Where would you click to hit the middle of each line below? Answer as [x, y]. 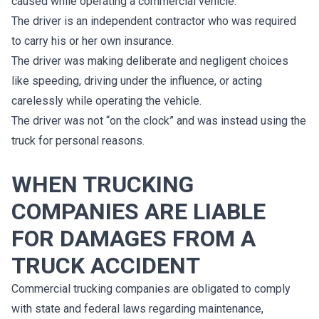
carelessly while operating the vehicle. [106, 101]
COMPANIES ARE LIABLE [138, 211]
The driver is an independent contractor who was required [154, 21]
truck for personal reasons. [78, 141]
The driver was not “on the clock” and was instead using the [159, 121]
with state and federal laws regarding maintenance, [137, 309]
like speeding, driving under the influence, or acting [137, 81]
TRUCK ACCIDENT [106, 266]
